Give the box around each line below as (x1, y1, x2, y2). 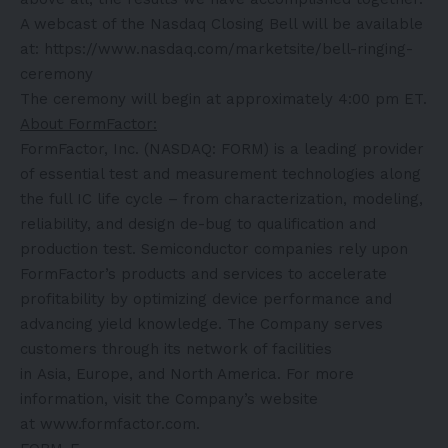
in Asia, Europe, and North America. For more (20, 364, 354, 383)
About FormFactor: (20, 114, 157, 133)
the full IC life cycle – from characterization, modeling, (20, 189, 423, 208)
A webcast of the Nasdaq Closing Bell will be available (20, 14, 423, 33)
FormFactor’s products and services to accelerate (20, 264, 387, 283)
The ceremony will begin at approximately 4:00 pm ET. (20, 89, 427, 108)
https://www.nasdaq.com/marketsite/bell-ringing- (44, 39, 413, 58)
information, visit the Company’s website (20, 389, 318, 408)
